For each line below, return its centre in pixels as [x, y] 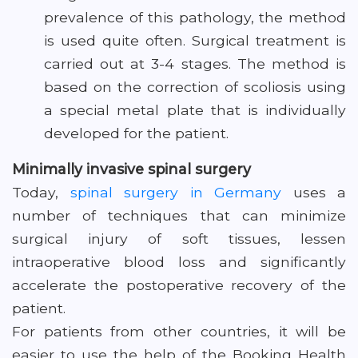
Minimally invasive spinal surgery [131, 169]
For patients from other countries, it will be [179, 331]
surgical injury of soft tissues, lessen [179, 239]
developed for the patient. [136, 133]
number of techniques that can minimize [179, 215]
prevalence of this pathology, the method [195, 17]
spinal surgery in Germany [175, 192]
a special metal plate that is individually [195, 110]
